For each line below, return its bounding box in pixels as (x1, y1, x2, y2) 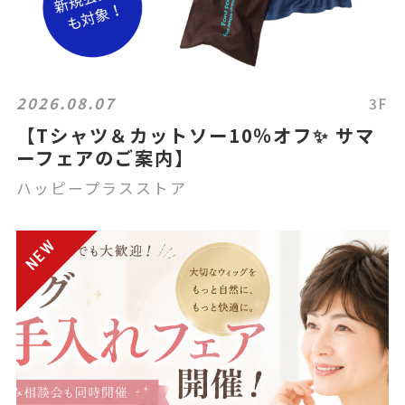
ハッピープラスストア (16, 177, 187, 199)
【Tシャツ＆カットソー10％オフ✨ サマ (16, 121, 376, 148)
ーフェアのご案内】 (16, 144, 194, 171)
